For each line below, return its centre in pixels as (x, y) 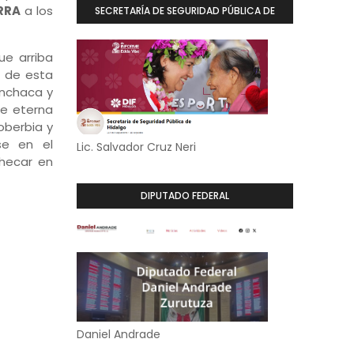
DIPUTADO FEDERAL (185, 196)
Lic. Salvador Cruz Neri (136, 147)
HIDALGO (185, 36)
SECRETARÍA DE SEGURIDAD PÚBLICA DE (185, 11)
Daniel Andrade (118, 334)
